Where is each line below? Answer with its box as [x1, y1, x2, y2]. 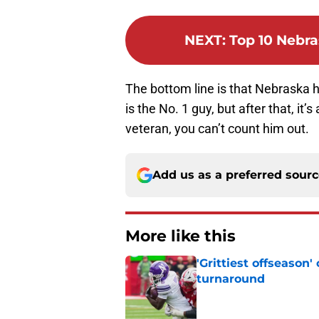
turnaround [197, 272, 265, 286]
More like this [125, 226, 236, 246]
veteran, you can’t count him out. [125, 121, 309, 137]
